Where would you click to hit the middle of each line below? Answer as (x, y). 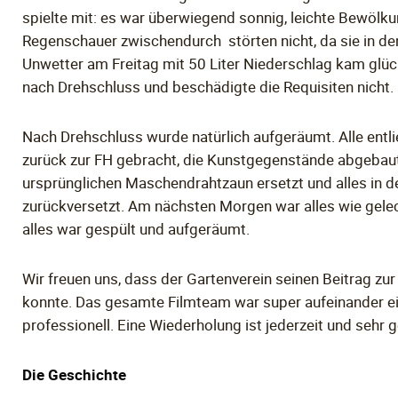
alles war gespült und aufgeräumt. (136, 229)
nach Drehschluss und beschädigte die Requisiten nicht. (208, 87)
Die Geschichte (75, 374)
